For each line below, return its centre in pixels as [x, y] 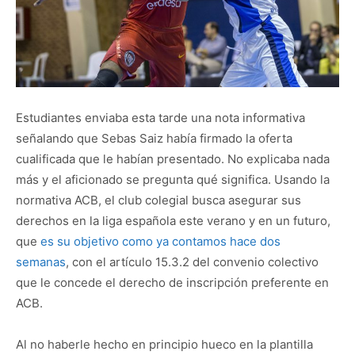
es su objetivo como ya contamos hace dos [160, 241]
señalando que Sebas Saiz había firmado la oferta [154, 138]
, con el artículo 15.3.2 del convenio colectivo [192, 261]
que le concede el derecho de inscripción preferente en [172, 282]
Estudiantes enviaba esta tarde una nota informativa [160, 117]
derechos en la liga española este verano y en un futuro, [173, 220]
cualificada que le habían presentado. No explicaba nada [173, 158]
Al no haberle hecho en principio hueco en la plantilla [164, 344]
